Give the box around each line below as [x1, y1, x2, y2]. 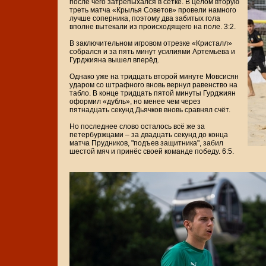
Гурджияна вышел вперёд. [69, 56, 159, 65]
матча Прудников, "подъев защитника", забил [69, 139, 223, 148]
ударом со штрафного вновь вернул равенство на [69, 81, 237, 90]
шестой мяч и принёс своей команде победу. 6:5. [69, 147, 234, 156]
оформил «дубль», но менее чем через [69, 97, 201, 106]
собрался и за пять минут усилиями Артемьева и [69, 47, 235, 56]
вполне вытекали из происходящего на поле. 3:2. [69, 23, 236, 31]
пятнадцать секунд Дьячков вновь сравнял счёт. [69, 106, 230, 115]
